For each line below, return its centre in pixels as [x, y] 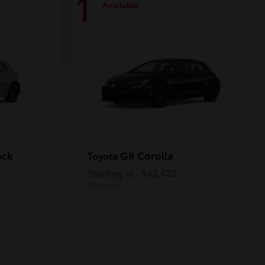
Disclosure [105, 185]
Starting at [111, 173]
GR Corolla [147, 155]
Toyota [104, 156]
